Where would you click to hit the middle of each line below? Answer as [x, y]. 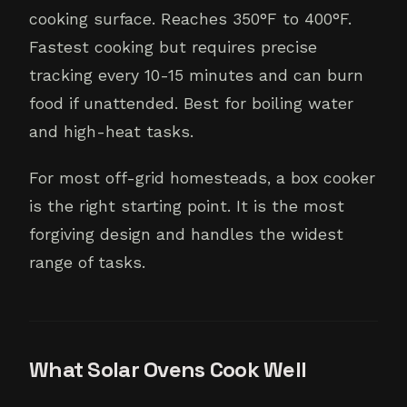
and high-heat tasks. [111, 132]
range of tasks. [87, 263]
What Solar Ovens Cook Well [168, 370]
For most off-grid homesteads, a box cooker [202, 179]
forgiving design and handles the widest [186, 235]
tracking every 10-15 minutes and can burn [196, 76]
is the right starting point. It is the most [187, 207]
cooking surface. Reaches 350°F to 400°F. [190, 20]
